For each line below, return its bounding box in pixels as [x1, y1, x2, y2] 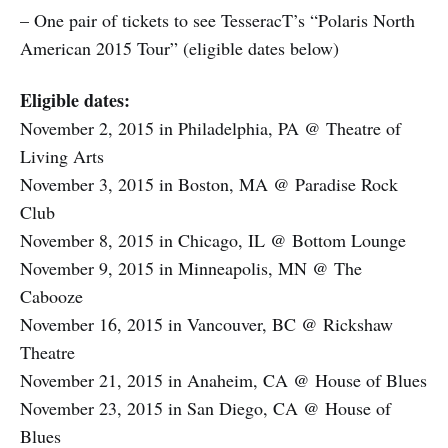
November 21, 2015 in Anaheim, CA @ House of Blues [20, 367, 427, 392]
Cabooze [20, 283, 83, 308]
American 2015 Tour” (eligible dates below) [20, 35, 339, 60]
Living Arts [20, 143, 104, 168]
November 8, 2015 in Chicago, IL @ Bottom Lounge [20, 227, 406, 252]
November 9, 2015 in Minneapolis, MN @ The [20, 255, 362, 280]
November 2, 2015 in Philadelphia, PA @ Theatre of [20, 115, 401, 140]
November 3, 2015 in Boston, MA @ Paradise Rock [20, 171, 398, 196]
